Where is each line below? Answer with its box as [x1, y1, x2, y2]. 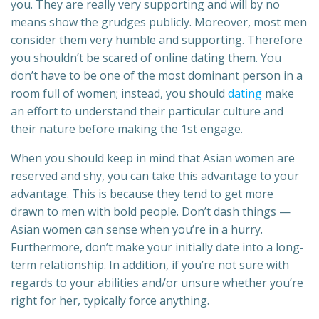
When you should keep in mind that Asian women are [11, 150, 295, 167]
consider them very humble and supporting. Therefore [11, 32, 303, 48]
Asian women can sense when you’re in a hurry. [11, 221, 263, 238]
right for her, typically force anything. [11, 293, 209, 309]
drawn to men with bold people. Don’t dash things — [11, 204, 291, 220]
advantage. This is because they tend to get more [11, 186, 273, 202]
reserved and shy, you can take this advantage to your [11, 168, 299, 184]
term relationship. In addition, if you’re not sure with [11, 257, 289, 273]
